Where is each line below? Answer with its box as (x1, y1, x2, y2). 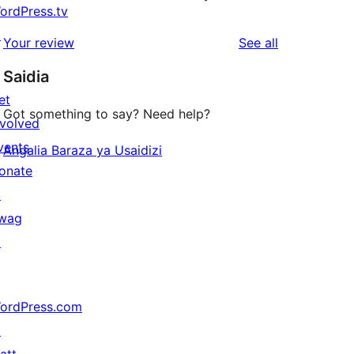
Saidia (3, 67, 49, 87)
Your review (3, 35, 74, 51)
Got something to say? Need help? (3, 106, 210, 122)
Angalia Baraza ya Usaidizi (3, 142, 162, 159)
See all (239, 35, 278, 51)
